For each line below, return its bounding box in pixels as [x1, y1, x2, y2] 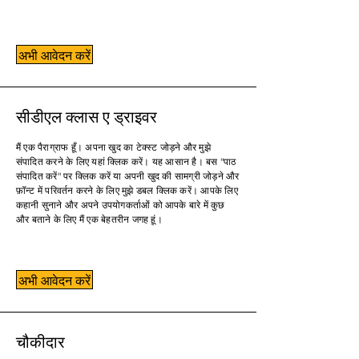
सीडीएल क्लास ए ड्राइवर [16, 103, 157, 127]
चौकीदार [16, 329, 65, 353]
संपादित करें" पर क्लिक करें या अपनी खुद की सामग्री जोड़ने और [16, 170, 240, 182]
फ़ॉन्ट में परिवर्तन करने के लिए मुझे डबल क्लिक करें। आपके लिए [16, 184, 238, 196]
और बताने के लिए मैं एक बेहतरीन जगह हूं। [16, 213, 163, 225]
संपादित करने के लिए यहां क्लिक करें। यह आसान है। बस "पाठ [16, 155, 236, 167]
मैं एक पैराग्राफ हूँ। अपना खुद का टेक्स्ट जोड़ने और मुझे [16, 141, 211, 153]
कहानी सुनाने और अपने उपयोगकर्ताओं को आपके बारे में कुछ [16, 199, 225, 211]
